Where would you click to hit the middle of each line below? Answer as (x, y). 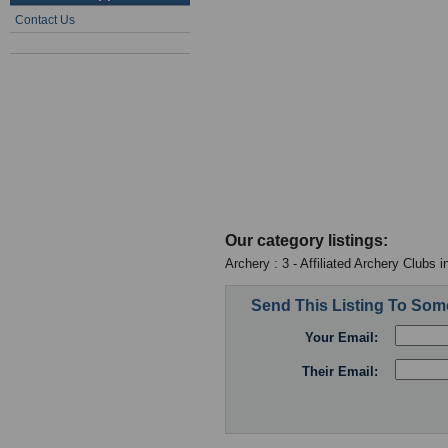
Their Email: (340, 372)
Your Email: (341, 338)
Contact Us (45, 20)
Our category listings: (306, 240)
